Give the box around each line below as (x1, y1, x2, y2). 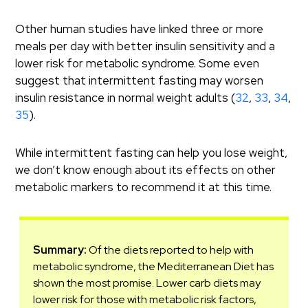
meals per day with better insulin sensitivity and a (15, 38, 276, 54)
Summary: (33, 243, 87, 257)
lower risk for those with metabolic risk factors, (33, 292, 257, 307)
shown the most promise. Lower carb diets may (33, 276, 261, 290)
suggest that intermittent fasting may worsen (15, 73, 264, 88)
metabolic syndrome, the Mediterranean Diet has (33, 259, 274, 274)
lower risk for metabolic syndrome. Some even (15, 56, 260, 71)
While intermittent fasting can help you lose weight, (15, 145, 288, 160)
